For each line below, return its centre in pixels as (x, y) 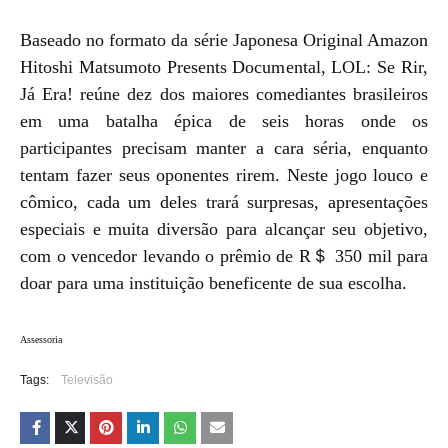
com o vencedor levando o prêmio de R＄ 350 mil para (224, 255)
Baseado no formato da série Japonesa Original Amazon (224, 39)
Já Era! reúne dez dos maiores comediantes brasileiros (224, 93)
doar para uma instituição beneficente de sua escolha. (213, 282)
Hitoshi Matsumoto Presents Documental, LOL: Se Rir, (224, 66)
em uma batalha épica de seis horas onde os (224, 120)
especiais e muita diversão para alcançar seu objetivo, (224, 228)
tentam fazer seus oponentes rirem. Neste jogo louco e (224, 174)
